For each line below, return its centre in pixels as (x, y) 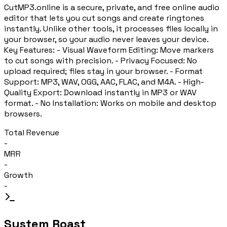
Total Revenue (32, 132)
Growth (18, 175)
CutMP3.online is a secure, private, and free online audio (112, 7)
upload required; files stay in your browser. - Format (103, 71)
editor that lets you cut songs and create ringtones (104, 18)
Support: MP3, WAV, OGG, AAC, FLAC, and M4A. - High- (104, 82)
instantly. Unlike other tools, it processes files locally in (111, 28)
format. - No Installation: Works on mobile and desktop (110, 103)
